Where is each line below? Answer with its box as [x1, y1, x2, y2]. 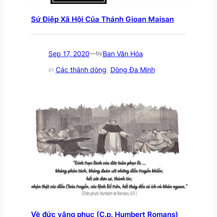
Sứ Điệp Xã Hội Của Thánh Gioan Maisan [31, 15, 174, 24]
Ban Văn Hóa [102, 49, 143, 58]
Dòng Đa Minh [110, 65, 155, 74]
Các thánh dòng [55, 65, 107, 74]
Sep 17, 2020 [48, 49, 90, 58]
